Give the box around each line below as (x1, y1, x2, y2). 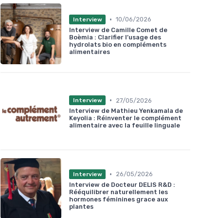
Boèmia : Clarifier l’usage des (69, 33, 161, 41)
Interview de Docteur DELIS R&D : (69, 181, 175, 188)
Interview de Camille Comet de (69, 26, 167, 34)
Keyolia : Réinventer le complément (69, 114, 182, 122)
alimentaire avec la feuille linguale (69, 122, 180, 129)
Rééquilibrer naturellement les (69, 188, 168, 196)
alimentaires (69, 48, 110, 55)
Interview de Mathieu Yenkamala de (69, 107, 183, 115)
